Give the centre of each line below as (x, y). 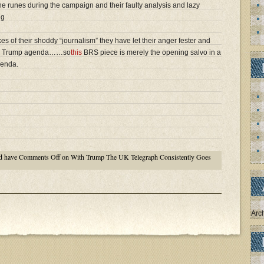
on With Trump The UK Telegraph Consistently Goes (136, 156)
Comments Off (39, 156)
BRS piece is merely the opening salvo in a (151, 52)
